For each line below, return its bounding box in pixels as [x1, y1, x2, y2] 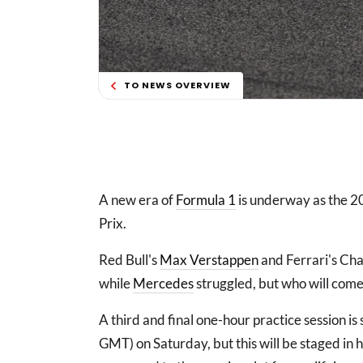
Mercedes [133, 275, 194, 293]
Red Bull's [99, 251, 160, 269]
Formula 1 [176, 191, 236, 209]
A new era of [99, 191, 176, 209]
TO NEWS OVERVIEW [124, 79, 231, 92]
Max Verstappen [160, 251, 258, 269]
